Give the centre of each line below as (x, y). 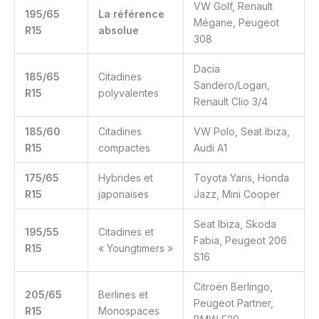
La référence (131, 14)
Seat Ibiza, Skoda (235, 224)
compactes (124, 148)
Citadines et (126, 232)
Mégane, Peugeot (236, 22)
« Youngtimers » (136, 248)
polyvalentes (129, 93)
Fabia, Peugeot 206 (240, 240)
